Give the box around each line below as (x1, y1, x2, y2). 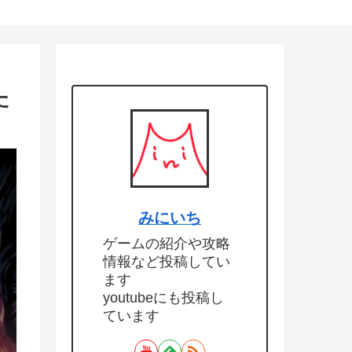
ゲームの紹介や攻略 (103, 236, 230, 252)
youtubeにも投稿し (103, 290, 224, 306)
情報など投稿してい (103, 254, 230, 270)
